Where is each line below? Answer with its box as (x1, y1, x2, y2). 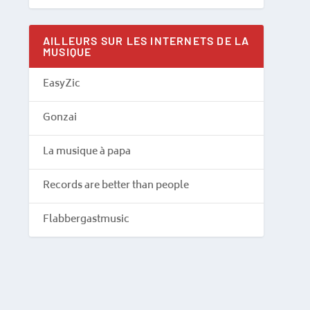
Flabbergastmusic (43, 210, 129, 228)
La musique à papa (43, 143, 131, 161)
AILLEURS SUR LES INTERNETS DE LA (43, 33, 250, 47)
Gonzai (43, 109, 77, 127)
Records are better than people (43, 176, 189, 194)
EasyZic (43, 75, 80, 93)
